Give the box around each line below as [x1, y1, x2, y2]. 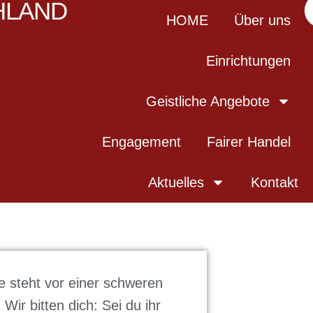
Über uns [234, 13, 291, 28]
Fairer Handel [207, 134, 291, 150]
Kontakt [250, 175, 298, 190]
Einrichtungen [206, 53, 291, 68]
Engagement [102, 134, 182, 150]
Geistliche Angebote [146, 94, 270, 109]
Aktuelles [147, 175, 204, 190]
